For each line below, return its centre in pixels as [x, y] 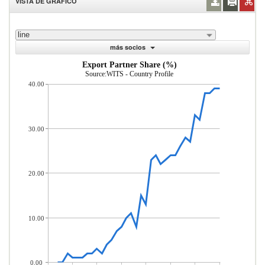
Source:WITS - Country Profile [129, 74]
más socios [128, 47]
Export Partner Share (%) [130, 65]
